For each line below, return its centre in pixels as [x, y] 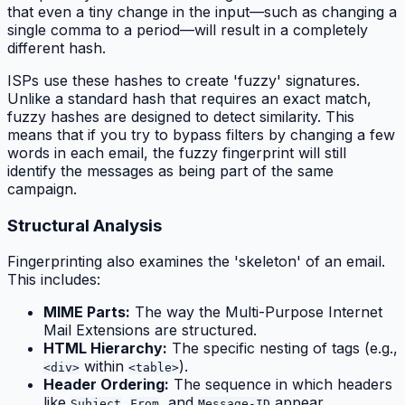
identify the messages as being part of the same [170, 170]
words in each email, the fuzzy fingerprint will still [177, 152]
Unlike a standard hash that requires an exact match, [189, 98]
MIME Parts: [87, 312]
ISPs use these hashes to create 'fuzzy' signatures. [184, 80]
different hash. [57, 47]
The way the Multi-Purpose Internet [256, 312]
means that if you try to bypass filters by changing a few [201, 134]
